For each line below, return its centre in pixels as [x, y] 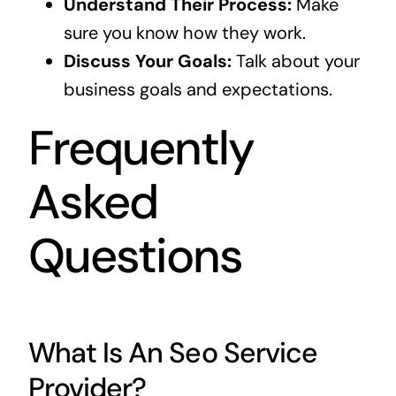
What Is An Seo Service [172, 353]
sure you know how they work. [184, 32]
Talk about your [295, 61]
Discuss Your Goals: [147, 61]
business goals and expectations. [198, 89]
